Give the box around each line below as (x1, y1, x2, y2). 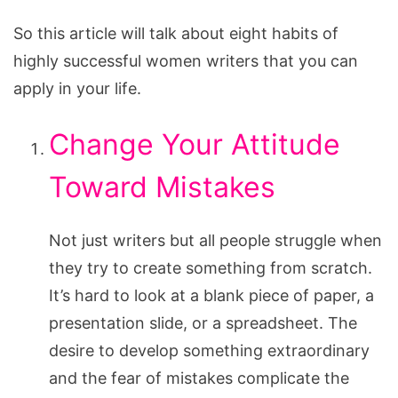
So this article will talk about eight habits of (13, 23, 338, 43)
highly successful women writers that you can (13, 51, 358, 70)
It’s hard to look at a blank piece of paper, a (49, 285, 374, 305)
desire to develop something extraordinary (49, 340, 370, 360)
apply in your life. (13, 78, 141, 98)
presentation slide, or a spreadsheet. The (49, 313, 357, 332)
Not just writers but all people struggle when (49, 230, 382, 250)
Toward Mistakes (49, 169, 275, 204)
